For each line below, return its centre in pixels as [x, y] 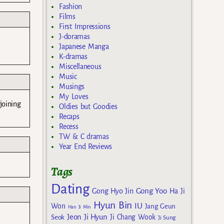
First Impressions [85, 26]
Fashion [71, 6]
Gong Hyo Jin [112, 191]
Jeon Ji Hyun [87, 217]
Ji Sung [167, 218]
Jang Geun [160, 206]
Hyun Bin [113, 205]
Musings [72, 86]
